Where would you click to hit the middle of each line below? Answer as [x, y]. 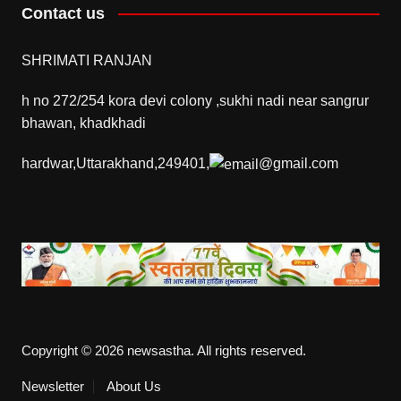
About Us [133, 387]
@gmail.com [298, 163]
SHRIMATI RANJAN [86, 60]
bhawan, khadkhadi [83, 123]
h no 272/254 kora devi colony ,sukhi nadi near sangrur [195, 100]
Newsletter [52, 387]
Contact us [63, 13]
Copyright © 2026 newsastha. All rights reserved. [163, 351]
